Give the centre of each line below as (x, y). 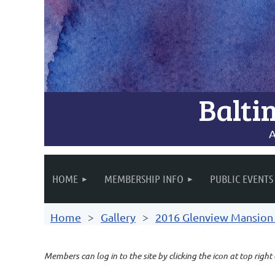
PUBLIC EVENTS (242, 179)
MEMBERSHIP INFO (144, 179)
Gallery (118, 217)
